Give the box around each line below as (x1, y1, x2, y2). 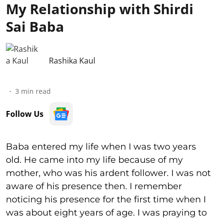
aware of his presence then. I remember (6, 181, 182, 192)
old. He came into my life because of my (6, 154, 183, 165)
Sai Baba (6, 17, 64, 36)
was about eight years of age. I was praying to (6, 207, 207, 218)
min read (21, 87, 51, 96)
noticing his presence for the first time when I (6, 194, 206, 205)
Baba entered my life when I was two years (6, 141, 196, 152)
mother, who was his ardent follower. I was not (6, 168, 211, 178)
